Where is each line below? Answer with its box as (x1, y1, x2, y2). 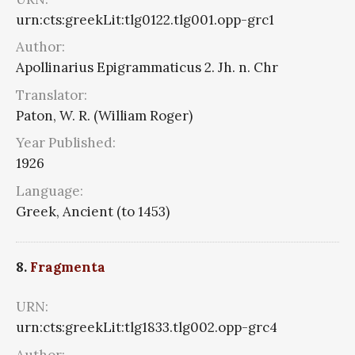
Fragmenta (30, 258, 105, 277)
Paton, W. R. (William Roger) (16, 106, 193, 124)
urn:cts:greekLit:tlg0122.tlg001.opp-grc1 (16, 10, 274, 29)
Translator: (16, 86, 87, 104)
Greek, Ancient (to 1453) (16, 202, 170, 220)
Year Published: (16, 134, 116, 152)
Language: (16, 181, 83, 200)
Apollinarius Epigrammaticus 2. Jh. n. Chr (16, 59, 278, 77)
